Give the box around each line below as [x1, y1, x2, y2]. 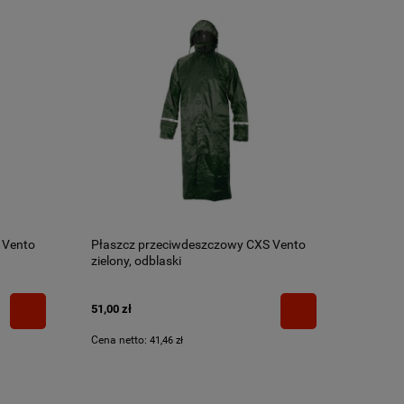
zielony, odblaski [91, 252, 181, 268]
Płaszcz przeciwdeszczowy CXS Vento [91, 236, 306, 252]
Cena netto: [91, 333, 150, 346]
